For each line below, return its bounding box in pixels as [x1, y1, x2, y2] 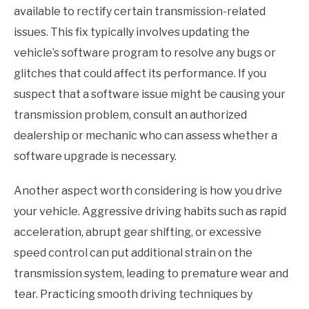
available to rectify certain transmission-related [14, 5, 266, 19]
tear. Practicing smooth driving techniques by [14, 288, 252, 301]
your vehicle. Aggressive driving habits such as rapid [14, 205, 286, 219]
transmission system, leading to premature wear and [14, 267, 288, 281]
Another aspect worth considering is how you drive [14, 184, 282, 198]
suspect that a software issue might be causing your [14, 88, 286, 101]
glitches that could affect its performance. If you [14, 67, 266, 81]
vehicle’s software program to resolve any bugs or [14, 46, 276, 60]
